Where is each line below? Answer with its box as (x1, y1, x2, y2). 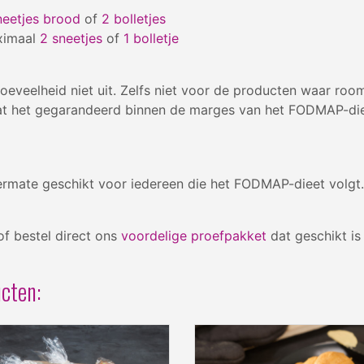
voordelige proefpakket (121, 227, 266, 244)
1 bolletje (123, 29, 179, 46)
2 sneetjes (40, 29, 102, 46)
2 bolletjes (102, 10, 166, 27)
